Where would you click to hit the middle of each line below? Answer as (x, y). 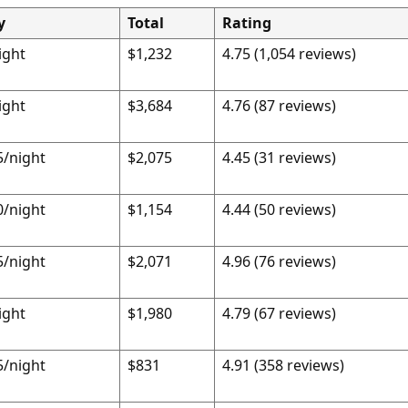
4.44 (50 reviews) (279, 209)
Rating (246, 23)
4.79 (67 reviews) (279, 313)
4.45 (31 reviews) (279, 158)
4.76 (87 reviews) (279, 106)
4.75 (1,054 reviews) (289, 54)
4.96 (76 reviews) (279, 261)
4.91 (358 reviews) (283, 365)
